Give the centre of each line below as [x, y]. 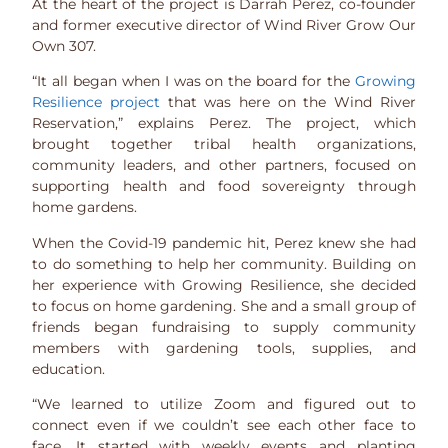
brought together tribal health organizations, [224, 144]
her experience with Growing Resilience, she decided [224, 284]
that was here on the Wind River [288, 102]
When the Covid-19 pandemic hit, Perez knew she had [224, 242]
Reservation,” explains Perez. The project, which [224, 123]
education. [69, 368]
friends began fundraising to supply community [224, 326]
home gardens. [85, 207]
